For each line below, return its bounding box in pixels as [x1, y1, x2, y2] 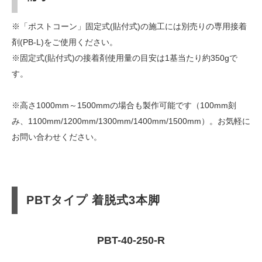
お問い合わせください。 [12, 132, 102, 142]
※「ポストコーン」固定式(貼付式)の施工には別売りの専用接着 [12, 22, 247, 32]
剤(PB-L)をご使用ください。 [12, 37, 118, 47]
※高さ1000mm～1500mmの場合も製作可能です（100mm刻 [12, 101, 236, 111]
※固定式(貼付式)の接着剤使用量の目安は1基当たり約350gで [12, 53, 237, 63]
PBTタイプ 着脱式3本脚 [26, 194, 160, 207]
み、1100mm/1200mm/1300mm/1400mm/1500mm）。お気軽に [12, 116, 250, 126]
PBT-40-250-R [97, 235, 165, 247]
